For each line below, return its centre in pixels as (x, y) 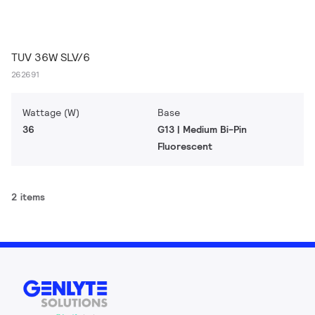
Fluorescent (185, 146)
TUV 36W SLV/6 (51, 57)
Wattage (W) (51, 112)
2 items (28, 197)
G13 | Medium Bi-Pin (202, 129)
